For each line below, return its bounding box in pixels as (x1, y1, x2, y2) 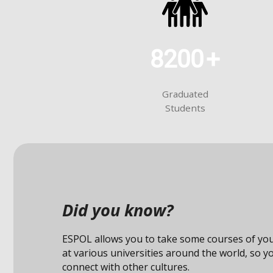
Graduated (161, 88, 208, 101)
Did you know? (62, 198, 173, 221)
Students (165, 102, 205, 115)
